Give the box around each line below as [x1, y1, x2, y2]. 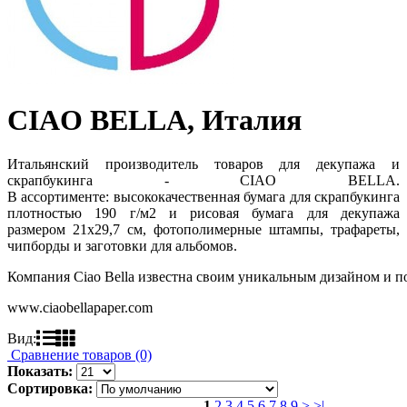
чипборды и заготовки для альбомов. [7, 238, 237, 254]
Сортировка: [7, 381, 93, 397]
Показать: [7, 363, 73, 380]
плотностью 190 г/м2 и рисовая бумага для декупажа [7, 205, 400, 222]
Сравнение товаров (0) [7, 347, 152, 363]
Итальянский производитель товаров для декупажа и [7, 156, 400, 173]
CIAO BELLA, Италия [7, 103, 302, 136]
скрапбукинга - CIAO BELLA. [7, 173, 400, 189]
